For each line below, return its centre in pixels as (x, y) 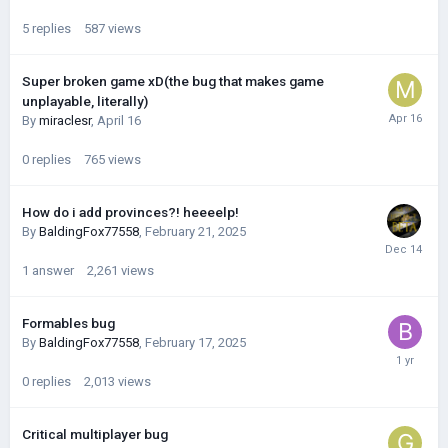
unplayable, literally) (85, 101)
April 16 (119, 121)
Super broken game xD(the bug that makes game (173, 81)
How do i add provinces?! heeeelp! (130, 212)
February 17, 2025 (195, 343)
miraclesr (65, 121)
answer (53, 271)
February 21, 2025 (195, 232)
